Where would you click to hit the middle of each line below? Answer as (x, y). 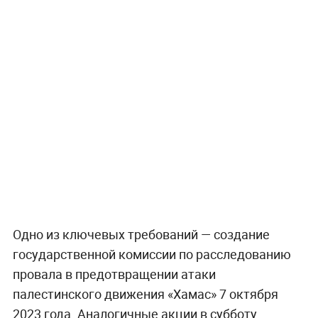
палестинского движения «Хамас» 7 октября (145, 294)
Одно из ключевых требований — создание (141, 235)
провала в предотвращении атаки (114, 274)
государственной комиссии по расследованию (152, 254)
